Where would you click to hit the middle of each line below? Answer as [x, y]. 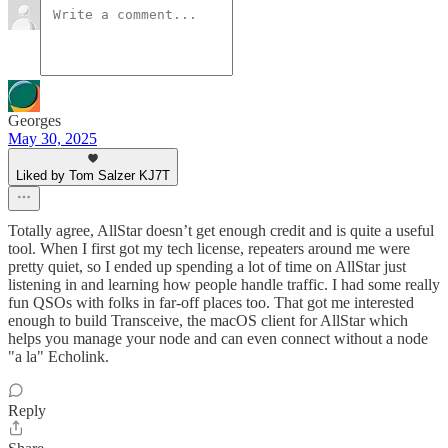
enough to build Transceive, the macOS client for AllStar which [208, 321]
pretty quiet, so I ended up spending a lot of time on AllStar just [207, 267]
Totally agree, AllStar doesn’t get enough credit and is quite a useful [221, 231]
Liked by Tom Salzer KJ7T [93, 176]
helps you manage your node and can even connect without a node [218, 339]
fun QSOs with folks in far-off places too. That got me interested [211, 303]
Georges [34, 121]
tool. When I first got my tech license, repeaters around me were [209, 249]
